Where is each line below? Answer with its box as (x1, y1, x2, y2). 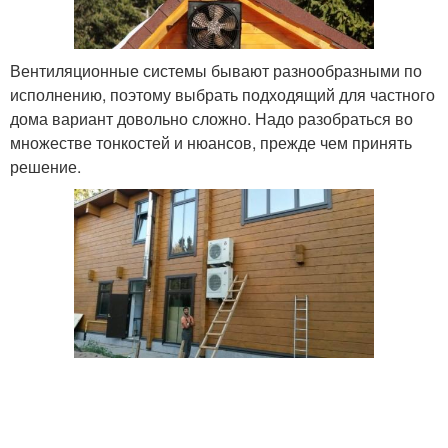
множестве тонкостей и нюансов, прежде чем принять (10, 131, 412, 155)
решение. (10, 155, 81, 179)
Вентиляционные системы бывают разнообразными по (10, 59, 422, 83)
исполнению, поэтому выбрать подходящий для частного (10, 83, 435, 107)
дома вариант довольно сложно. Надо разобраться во (10, 107, 413, 131)
